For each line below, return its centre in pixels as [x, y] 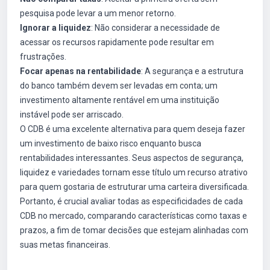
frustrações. [43, 57]
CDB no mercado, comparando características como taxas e [133, 216]
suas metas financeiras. [65, 245]
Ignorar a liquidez [55, 28]
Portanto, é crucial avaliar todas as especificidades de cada [131, 201]
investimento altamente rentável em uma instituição [120, 100]
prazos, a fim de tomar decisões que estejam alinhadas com [134, 230]
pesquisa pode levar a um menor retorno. [98, 13]
